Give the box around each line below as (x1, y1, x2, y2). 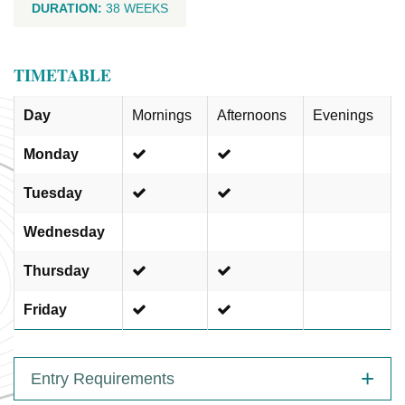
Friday (24, 302, 67, 317)
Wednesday (24, 224, 105, 240)
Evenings (313, 108, 373, 123)
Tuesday (24, 185, 82, 201)
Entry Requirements (31, 370, 174, 388)
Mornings (132, 108, 192, 123)
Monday (24, 146, 79, 162)
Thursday (24, 263, 89, 278)
